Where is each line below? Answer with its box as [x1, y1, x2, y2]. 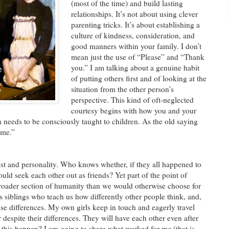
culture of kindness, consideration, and [71, 30, 195, 40]
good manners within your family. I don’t [71, 40, 202, 51]
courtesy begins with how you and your [71, 105, 197, 116]
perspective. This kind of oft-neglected [71, 94, 194, 105]
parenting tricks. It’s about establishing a [71, 19, 200, 30]
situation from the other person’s [71, 83, 174, 94]
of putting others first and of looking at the [71, 73, 207, 83]
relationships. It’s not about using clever [71, 8, 198, 19]
